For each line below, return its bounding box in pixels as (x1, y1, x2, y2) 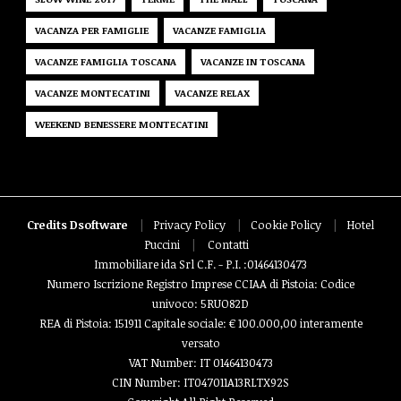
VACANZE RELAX (175, 86, 250, 100)
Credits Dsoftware (27, 217, 131, 234)
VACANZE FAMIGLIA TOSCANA (35, 55, 176, 69)
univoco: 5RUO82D (152, 295, 249, 312)
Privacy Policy (153, 217, 226, 234)
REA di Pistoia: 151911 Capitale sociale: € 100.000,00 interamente (38, 315, 363, 332)
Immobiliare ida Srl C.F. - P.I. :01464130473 (94, 256, 307, 273)
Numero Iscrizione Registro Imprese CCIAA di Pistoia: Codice (47, 276, 354, 293)
